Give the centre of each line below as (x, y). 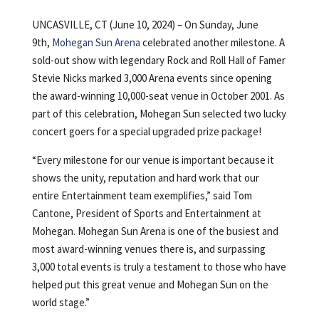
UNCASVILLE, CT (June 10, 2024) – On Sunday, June (145, 24)
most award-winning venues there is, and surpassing (148, 249)
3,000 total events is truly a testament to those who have (159, 266)
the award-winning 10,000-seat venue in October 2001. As (158, 95)
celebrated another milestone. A (212, 42)
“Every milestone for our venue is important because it (153, 159)
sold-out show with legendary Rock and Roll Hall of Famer (158, 60)
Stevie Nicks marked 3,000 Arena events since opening (152, 78)
